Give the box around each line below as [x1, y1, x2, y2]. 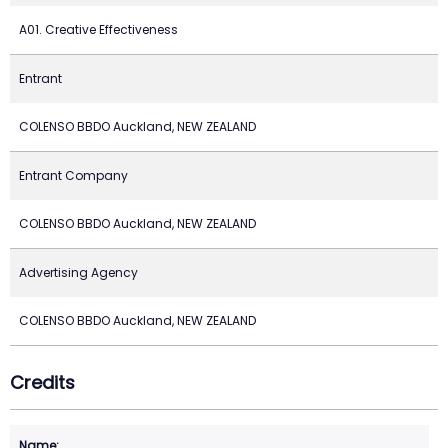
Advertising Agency [19, 263, 138, 281]
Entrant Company [19, 166, 128, 184]
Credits [10, 369, 75, 395]
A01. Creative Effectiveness [19, 20, 178, 38]
